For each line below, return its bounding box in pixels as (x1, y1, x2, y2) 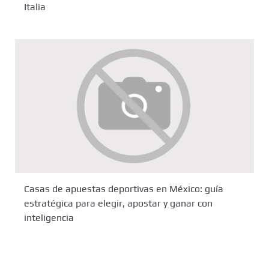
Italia (24, 1, 46, 13)
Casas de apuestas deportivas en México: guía (24, 183, 223, 195)
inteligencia (24, 212, 74, 224)
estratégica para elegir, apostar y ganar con (24, 198, 213, 210)
